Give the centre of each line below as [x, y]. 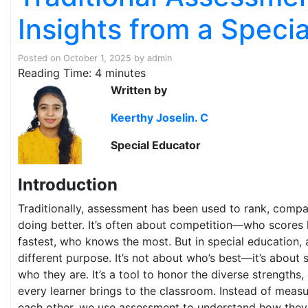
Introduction [68, 185]
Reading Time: [56, 73]
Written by [139, 90]
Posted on [41, 58]
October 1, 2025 [97, 58]
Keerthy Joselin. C [160, 117]
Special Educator [156, 145]
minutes [125, 73]
